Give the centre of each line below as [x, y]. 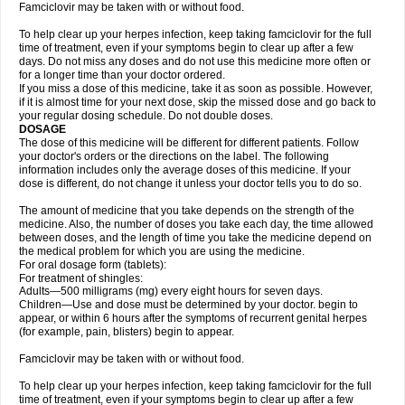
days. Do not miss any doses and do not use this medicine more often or [195, 61]
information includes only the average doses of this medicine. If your [185, 170]
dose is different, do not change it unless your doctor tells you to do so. [190, 184]
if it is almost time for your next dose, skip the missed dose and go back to [198, 102]
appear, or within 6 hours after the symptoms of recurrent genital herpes [193, 318]
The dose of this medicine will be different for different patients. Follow [189, 143]
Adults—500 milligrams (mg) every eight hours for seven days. [171, 291]
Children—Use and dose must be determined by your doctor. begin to [188, 305]
